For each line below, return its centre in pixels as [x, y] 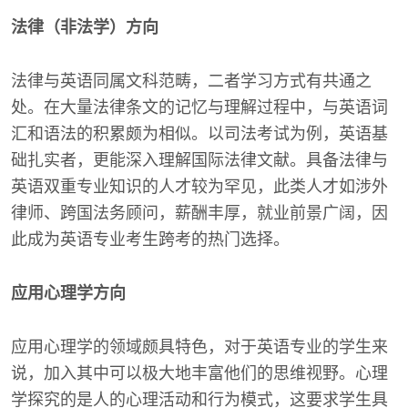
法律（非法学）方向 [85, 27]
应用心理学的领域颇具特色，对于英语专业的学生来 [199, 347]
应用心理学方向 [68, 293]
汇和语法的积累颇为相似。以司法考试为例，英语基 [199, 134]
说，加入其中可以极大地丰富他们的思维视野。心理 [199, 373]
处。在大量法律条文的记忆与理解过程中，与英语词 [199, 107]
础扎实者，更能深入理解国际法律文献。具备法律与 [199, 160]
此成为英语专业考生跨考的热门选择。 [150, 240]
